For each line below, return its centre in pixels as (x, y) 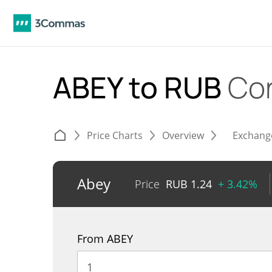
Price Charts (115, 135)
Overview (183, 135)
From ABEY (105, 239)
